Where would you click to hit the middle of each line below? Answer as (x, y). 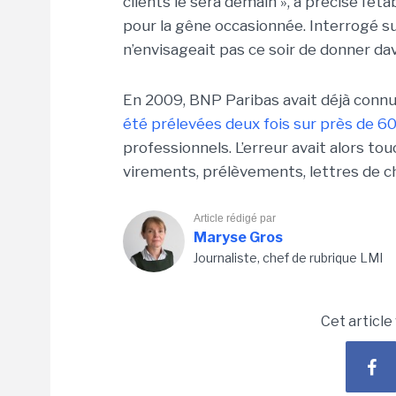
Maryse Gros (238, 237)
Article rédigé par (235, 218)
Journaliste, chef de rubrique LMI (288, 258)
